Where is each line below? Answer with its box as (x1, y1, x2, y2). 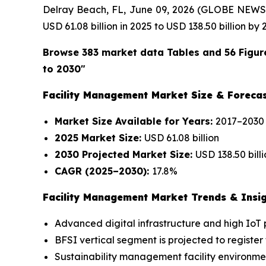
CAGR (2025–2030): (55, 165, 152, 177)
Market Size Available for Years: (55, 115, 216, 127)
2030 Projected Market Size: (55, 148, 195, 160)
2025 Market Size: (55, 132, 144, 144)
